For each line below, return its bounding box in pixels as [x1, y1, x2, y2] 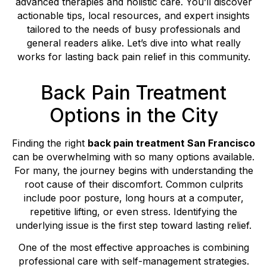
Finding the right [12, 136, 88, 149]
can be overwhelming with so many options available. [13, 150, 254, 163]
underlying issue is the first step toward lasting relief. [15, 219, 252, 231]
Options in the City [49, 103, 218, 127]
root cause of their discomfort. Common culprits [24, 178, 243, 190]
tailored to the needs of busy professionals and [27, 23, 240, 35]
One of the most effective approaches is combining [18, 241, 249, 254]
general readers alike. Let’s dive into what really [26, 36, 241, 49]
